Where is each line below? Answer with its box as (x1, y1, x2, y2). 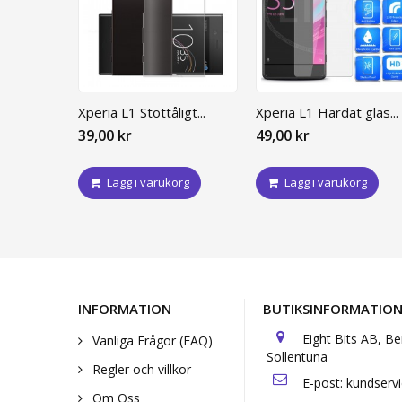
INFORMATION (78, 300, 171, 319)
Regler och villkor (89, 361, 191, 379)
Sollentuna (267, 348, 328, 366)
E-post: (302, 374, 346, 392)
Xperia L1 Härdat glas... (256, 103, 398, 122)
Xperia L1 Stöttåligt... (78, 103, 205, 122)
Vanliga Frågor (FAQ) (89, 332, 213, 350)
